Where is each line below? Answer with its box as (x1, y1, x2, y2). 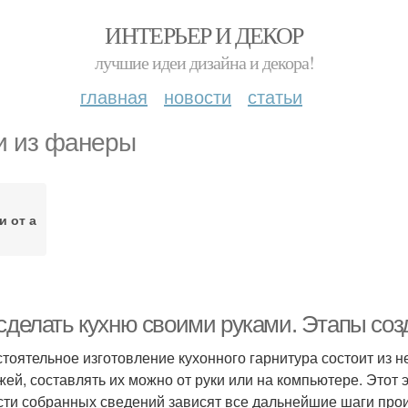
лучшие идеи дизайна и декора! (94, 50, 314, 75)
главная (80, 83, 148, 109)
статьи (248, 83, 302, 109)
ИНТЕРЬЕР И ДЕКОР (105, 19, 303, 50)
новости (164, 83, 231, 109)
